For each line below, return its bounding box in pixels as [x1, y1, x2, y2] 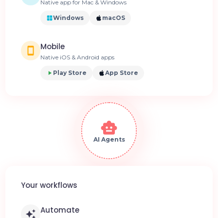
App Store [105, 69, 139, 76]
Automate [40, 204, 80, 215]
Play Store [53, 69, 87, 76]
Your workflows [21, 180, 78, 190]
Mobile [40, 41, 65, 52]
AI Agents [93, 135, 125, 143]
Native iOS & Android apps [40, 53, 115, 61]
